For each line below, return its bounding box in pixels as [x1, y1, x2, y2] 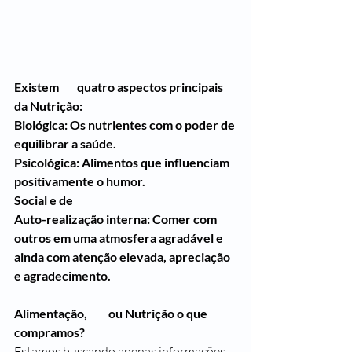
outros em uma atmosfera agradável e [14, 230, 225, 246]
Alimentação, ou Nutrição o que [14, 306, 90, 321]
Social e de [14, 192, 73, 208]
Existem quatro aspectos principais [14, 79, 61, 95]
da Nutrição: [14, 98, 82, 114]
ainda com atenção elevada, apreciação [14, 249, 233, 265]
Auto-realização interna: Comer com [14, 211, 219, 227]
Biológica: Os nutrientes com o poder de [14, 117, 237, 133]
